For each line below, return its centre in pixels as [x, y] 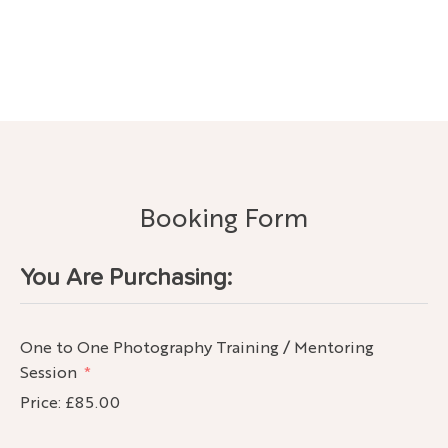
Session [48, 372]
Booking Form [224, 216]
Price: [40, 402]
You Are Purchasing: [126, 278]
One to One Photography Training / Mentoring [197, 347]
